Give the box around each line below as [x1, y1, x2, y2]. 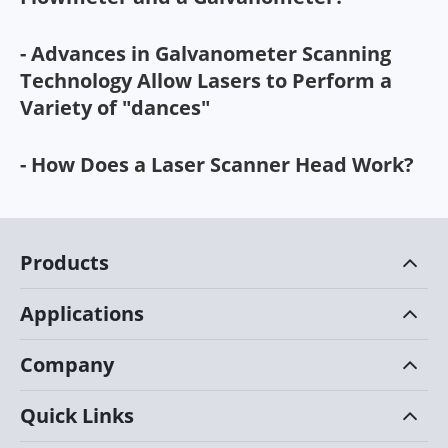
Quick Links [20, 401, 134, 429]
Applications [20, 299, 144, 327]
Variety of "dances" [20, 93, 210, 121]
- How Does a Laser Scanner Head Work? [20, 150, 414, 178]
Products [20, 248, 109, 276]
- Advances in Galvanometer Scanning [20, 39, 391, 67]
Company [20, 350, 114, 378]
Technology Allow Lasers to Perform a [20, 66, 392, 94]
